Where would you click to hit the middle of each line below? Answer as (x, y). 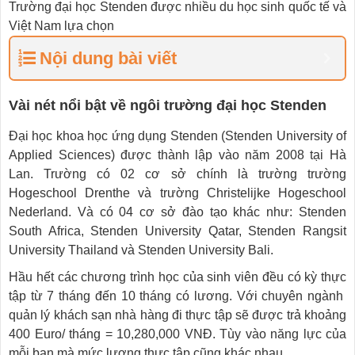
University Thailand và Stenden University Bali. (141, 250)
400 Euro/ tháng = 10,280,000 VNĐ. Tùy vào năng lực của (177, 334)
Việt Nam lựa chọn (61, 26)
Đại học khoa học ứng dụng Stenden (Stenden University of (177, 136)
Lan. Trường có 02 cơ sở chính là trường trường (177, 174)
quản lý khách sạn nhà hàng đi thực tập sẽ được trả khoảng (177, 315)
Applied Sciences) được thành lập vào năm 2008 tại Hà (177, 155)
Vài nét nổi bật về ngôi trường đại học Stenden (168, 105)
